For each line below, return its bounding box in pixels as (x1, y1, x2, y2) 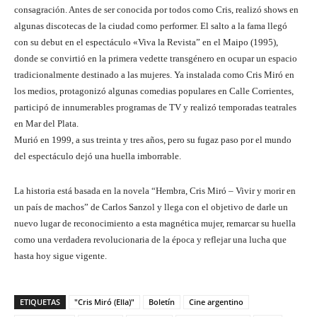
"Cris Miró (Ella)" (74, 296, 134, 308)
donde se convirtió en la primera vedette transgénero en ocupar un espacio (14, 53, 297, 64)
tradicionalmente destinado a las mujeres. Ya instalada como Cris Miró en (14, 69, 294, 81)
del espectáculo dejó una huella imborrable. (14, 151, 181, 162)
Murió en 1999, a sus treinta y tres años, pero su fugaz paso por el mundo (14, 134, 292, 146)
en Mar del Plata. (14, 118, 79, 129)
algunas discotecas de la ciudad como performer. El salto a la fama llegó (14, 21, 287, 32)
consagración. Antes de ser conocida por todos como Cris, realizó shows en (14, 4, 299, 16)
